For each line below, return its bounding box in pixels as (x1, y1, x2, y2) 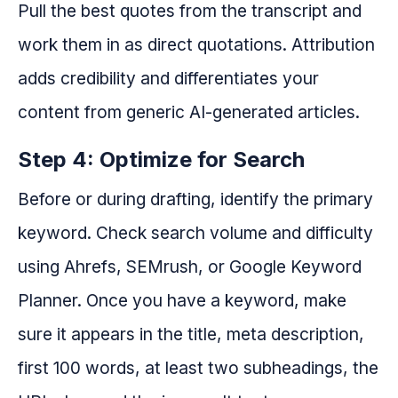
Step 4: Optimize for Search (18, 147, 305, 173)
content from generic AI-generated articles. (18, 101, 360, 123)
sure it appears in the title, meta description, (18, 323, 364, 346)
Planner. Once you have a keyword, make (18, 290, 346, 312)
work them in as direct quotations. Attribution (18, 34, 375, 56)
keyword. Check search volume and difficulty (18, 222, 373, 244)
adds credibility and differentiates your (18, 68, 319, 90)
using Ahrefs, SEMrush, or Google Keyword (18, 256, 362, 278)
